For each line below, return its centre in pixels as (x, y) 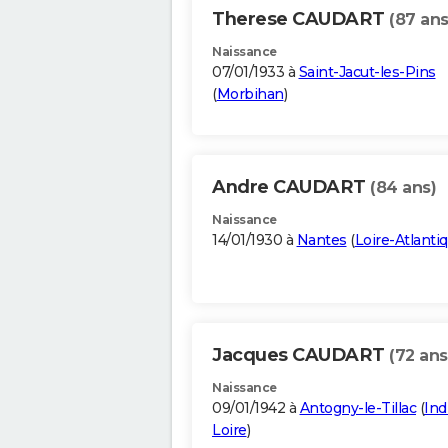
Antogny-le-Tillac (357, 408)
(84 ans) (403, 188)
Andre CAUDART (291, 187)
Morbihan (250, 94)
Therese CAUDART (300, 19)
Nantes (321, 240)
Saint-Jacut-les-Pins (367, 72)
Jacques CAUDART (300, 355)
